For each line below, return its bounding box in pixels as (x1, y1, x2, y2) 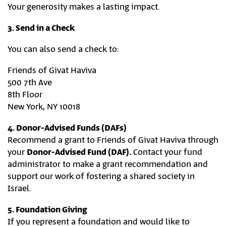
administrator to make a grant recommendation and (8, 158, 208, 171)
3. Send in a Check (8, 22, 75, 34)
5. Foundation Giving (8, 204, 87, 216)
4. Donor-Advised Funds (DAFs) (8, 122, 127, 134)
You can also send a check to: (8, 43, 119, 55)
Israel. (8, 183, 31, 195)
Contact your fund (131, 146, 202, 158)
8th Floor (8, 89, 42, 101)
